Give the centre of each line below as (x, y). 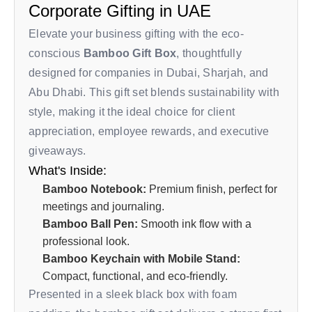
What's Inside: (68, 171)
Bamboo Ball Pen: (90, 224)
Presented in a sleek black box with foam (133, 294)
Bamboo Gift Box (130, 53)
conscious (56, 53)
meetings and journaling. (103, 206)
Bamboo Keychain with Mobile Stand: (141, 259)
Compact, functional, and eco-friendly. (135, 276)
